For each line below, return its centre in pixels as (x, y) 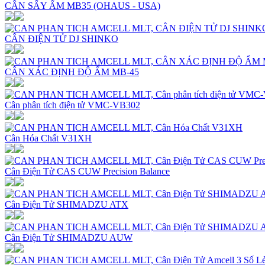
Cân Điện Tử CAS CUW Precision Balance (87, 171)
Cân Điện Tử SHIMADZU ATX (67, 204)
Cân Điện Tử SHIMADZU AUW (69, 237)
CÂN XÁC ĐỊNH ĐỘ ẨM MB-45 (72, 72)
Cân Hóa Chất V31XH (48, 138)
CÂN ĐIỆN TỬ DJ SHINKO (62, 38)
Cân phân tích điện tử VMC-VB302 (72, 105)
